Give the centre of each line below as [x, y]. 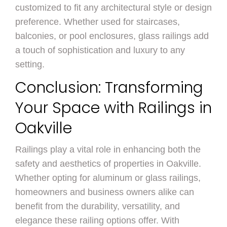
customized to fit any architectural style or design [113, 8]
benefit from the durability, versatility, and [98, 206]
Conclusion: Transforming [109, 88]
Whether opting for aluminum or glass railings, [108, 178]
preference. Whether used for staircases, [98, 22]
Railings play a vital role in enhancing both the [108, 150]
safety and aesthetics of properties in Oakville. [108, 164]
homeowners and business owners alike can [105, 192]
